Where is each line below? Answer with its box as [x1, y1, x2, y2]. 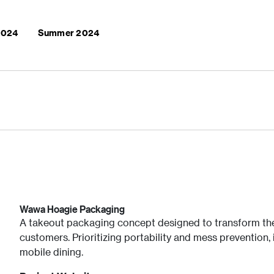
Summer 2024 [37, 28, 100, 38]
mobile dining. [19, 246, 83, 258]
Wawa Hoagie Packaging [19, 204, 125, 215]
